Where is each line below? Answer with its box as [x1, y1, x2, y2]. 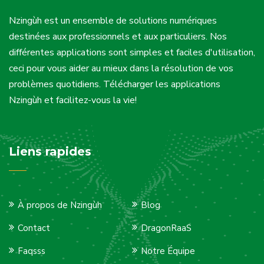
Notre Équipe [140, 245, 195, 257]
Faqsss [18, 245, 45, 257]
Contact [18, 222, 50, 234]
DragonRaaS [140, 222, 192, 234]
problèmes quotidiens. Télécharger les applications [9, 78, 220, 91]
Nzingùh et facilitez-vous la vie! [9, 94, 137, 107]
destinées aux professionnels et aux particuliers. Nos [9, 30, 227, 43]
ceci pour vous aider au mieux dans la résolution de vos [9, 62, 233, 75]
